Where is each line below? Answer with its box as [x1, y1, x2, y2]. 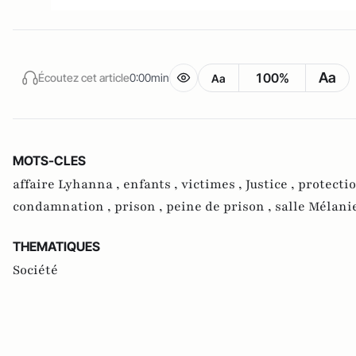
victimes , [181, 176, 246, 193]
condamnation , [13, 198, 114, 215]
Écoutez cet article [38, 70, 130, 84]
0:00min [130, 70, 169, 84]
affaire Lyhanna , [13, 176, 123, 193]
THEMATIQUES [13, 238, 100, 254]
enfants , [123, 176, 181, 193]
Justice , [246, 176, 298, 193]
